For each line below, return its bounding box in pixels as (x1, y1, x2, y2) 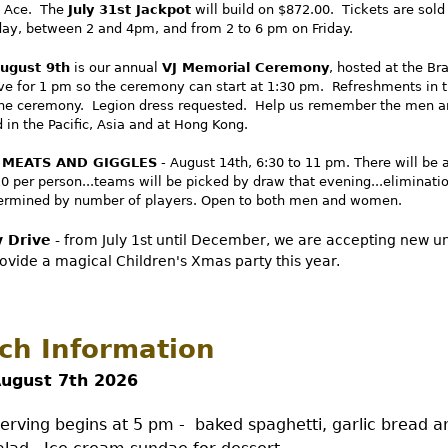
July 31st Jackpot (68, 2, 191, 18)
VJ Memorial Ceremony (162, 59, 329, 75)
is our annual (70, 59, 162, 75)
